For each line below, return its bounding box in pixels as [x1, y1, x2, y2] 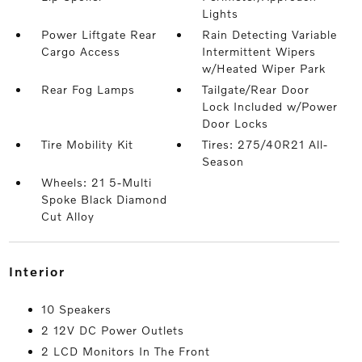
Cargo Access [40, 44, 120, 58]
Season [202, 154, 245, 168]
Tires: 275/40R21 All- [202, 137, 329, 151]
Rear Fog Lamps [40, 82, 135, 96]
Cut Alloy [40, 209, 95, 223]
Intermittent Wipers [202, 44, 317, 58]
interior [14, 263, 65, 279]
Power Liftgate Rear [40, 27, 157, 41]
